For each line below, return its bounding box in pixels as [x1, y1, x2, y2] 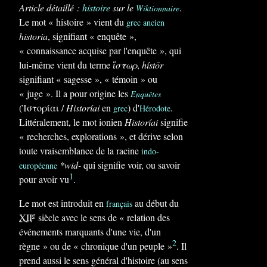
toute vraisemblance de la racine [19, 144, 141, 157]
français [106, 198, 132, 209]
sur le [110, 1, 136, 14]
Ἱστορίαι [22, 101, 59, 114]
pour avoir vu [19, 173, 69, 185]
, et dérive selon [125, 130, 183, 142]
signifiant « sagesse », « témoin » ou [19, 73, 157, 85]
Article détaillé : [19, 1, 82, 14]
